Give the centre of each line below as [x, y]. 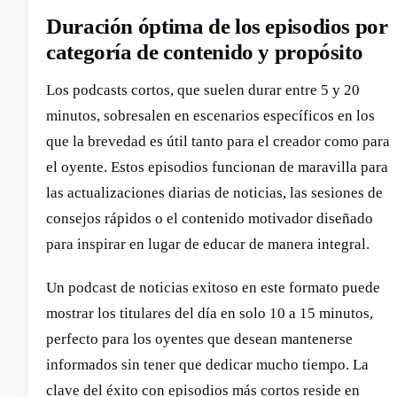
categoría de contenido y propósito [205, 52]
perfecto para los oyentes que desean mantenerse [199, 339]
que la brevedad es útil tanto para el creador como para [218, 141]
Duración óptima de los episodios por [217, 27]
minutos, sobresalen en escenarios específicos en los [210, 115]
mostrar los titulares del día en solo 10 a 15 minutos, [210, 313]
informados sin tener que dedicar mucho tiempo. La [207, 364]
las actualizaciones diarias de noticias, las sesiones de [214, 192]
